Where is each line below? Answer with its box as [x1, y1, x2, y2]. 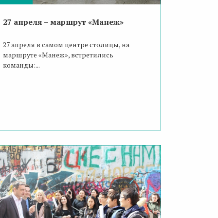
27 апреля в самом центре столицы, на [2, 40, 129, 50]
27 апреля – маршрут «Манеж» [2, 17, 124, 28]
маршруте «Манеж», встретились [2, 50, 113, 60]
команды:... [2, 60, 40, 70]
